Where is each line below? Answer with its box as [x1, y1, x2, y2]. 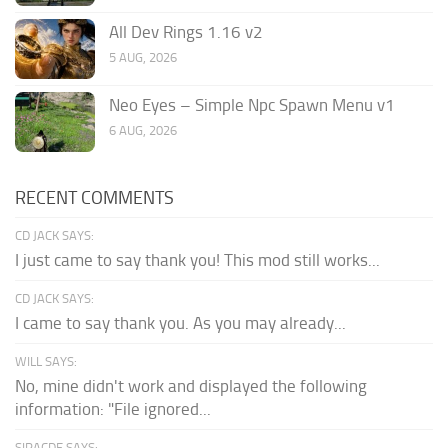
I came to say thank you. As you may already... [15, 312, 346, 333]
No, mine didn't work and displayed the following [15, 375, 367, 396]
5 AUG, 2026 [109, 49, 177, 65]
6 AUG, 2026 [109, 122, 177, 138]
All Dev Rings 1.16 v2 [109, 21, 263, 42]
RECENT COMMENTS [15, 186, 174, 209]
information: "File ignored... [15, 398, 211, 419]
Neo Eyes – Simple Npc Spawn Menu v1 [109, 94, 395, 115]
